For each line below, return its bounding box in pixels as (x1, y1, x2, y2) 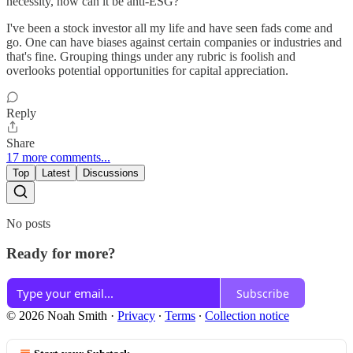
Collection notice (205, 309, 289, 323)
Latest (42, 166, 70, 179)
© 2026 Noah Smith (6, 309, 107, 323)
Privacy (117, 309, 155, 323)
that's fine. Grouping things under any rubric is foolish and (6, 49, 295, 63)
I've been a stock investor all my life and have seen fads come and (6, 20, 333, 35)
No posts (6, 216, 50, 230)
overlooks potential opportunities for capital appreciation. (6, 63, 288, 77)
